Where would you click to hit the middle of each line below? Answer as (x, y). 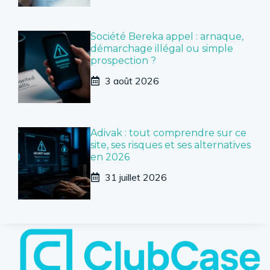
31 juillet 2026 (136, 177)
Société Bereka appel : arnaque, (167, 36)
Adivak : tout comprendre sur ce (168, 133)
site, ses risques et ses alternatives (171, 145)
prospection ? (123, 60)
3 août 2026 (132, 80)
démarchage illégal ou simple (162, 48)
